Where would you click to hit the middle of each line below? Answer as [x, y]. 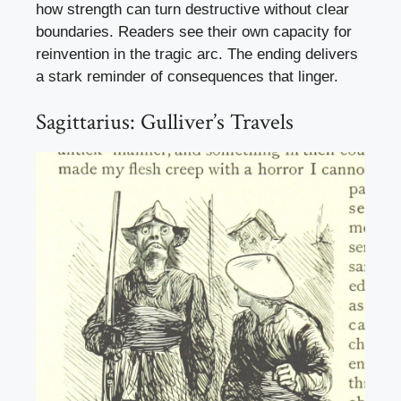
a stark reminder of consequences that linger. [187, 76]
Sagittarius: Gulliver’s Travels [165, 123]
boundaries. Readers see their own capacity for [194, 31]
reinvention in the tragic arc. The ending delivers [197, 54]
